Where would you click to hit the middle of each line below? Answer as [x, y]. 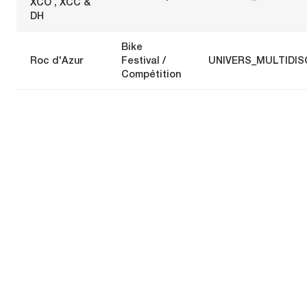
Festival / [144, 60]
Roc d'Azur [57, 60]
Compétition [151, 73]
